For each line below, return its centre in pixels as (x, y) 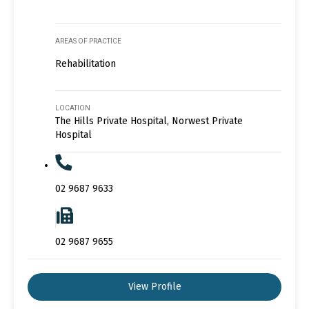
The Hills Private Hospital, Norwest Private (149, 121)
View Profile (154, 286)
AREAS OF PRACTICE (88, 41)
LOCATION (73, 108)
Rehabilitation (86, 63)
